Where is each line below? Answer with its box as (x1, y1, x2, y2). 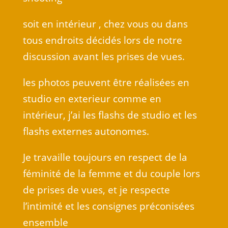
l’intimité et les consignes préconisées (22, 199, 194, 213)
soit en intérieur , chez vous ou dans (22, 17, 188, 31)
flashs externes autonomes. (22, 124, 149, 138)
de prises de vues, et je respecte (22, 183, 170, 196)
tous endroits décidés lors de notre (22, 33, 182, 47)
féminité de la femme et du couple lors (22, 166, 200, 180)
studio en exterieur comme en (22, 92, 161, 105)
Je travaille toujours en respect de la (22, 150, 187, 164)
